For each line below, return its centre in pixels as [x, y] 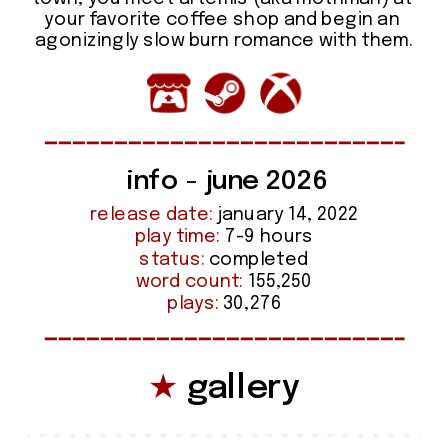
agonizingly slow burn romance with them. [224, 41]
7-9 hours [266, 237]
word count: [189, 282]
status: [172, 259]
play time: [178, 237]
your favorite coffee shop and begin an [222, 20]
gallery [239, 388]
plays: [193, 304]
